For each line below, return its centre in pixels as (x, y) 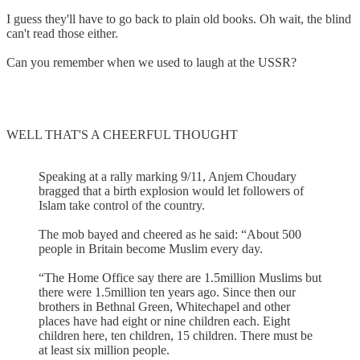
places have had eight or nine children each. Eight (164, 321)
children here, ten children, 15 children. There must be (176, 335)
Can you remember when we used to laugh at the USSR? (151, 62)
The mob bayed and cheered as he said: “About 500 (170, 234)
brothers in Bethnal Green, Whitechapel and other (164, 306)
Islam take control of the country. (122, 205)
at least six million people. (104, 350)
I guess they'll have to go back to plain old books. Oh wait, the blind (179, 18)
